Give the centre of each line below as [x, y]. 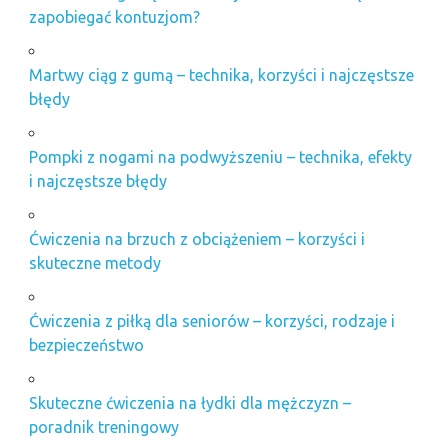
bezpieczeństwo [86, 345]
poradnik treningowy [103, 427]
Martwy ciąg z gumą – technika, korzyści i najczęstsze [221, 75]
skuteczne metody [94, 263]
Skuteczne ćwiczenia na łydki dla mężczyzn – [189, 403]
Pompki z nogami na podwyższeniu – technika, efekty [220, 157]
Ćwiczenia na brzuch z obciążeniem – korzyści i [196, 239]
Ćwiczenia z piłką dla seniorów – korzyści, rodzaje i [211, 321]
